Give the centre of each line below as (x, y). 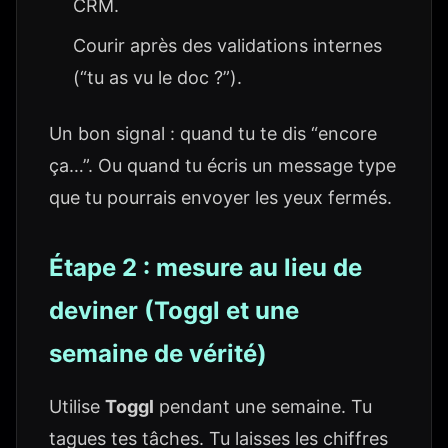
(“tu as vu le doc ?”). (157, 77)
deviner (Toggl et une (174, 310)
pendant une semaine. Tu (263, 406)
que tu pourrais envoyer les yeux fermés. (220, 197)
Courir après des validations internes (227, 45)
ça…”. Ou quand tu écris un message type (222, 165)
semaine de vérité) (158, 353)
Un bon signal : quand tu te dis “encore (213, 133)
